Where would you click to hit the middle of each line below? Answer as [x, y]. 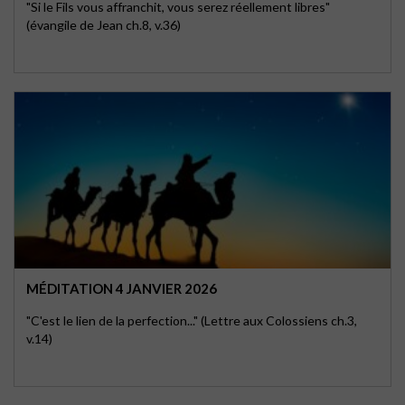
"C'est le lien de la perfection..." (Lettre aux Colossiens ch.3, [192, 320]
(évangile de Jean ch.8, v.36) [104, 25]
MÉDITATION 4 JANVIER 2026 [122, 288]
